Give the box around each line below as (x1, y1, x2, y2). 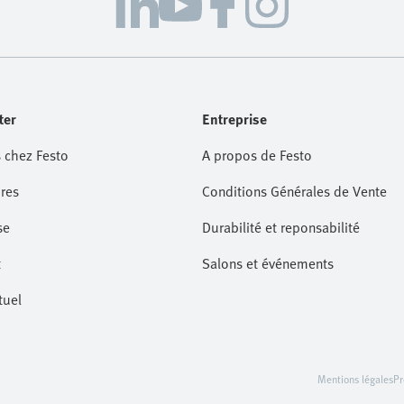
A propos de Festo (202, 144, 312, 166)
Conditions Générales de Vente (202, 180, 387, 202)
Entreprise (202, 108, 267, 130)
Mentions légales (317, 371, 393, 387)
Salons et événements (202, 252, 334, 274)
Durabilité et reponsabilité (202, 216, 360, 238)
